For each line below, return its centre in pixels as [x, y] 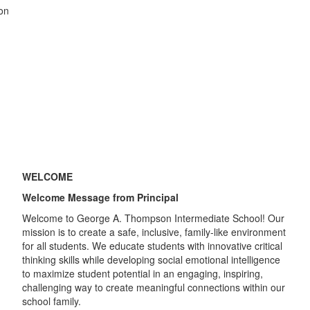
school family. [51, 301]
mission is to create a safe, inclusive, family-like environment [154, 231]
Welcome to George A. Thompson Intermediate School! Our [153, 218]
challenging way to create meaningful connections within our [153, 287]
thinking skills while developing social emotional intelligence [151, 259]
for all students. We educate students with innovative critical [152, 245]
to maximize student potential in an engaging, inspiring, [142, 273]
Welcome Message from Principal [101, 197]
